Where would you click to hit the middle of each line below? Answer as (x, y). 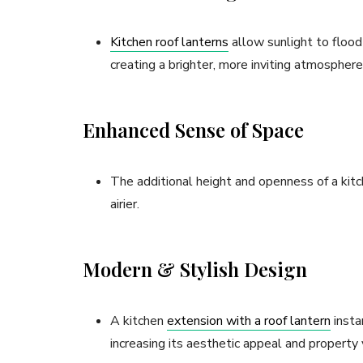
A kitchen (139, 321)
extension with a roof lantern (249, 321)
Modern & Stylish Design (195, 269)
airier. (126, 205)
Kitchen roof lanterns (169, 43)
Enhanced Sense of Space (193, 130)
